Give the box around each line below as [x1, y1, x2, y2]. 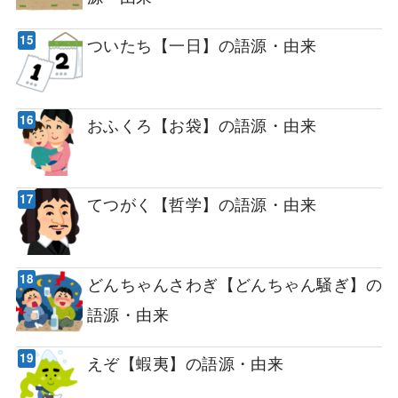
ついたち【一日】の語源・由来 [86, 33, 317, 57]
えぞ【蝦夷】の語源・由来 [86, 351, 284, 375]
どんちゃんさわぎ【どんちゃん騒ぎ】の [86, 271, 383, 295]
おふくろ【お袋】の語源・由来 [86, 112, 317, 136]
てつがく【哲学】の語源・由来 [86, 192, 317, 216]
